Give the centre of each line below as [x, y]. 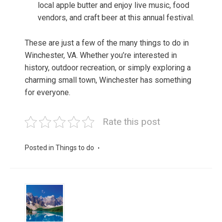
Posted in [40, 148]
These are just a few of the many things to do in [107, 43]
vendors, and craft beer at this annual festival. [116, 18]
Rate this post [131, 122]
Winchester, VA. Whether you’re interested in [101, 55]
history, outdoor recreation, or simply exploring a [108, 68]
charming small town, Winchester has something [108, 80]
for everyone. [48, 93]
